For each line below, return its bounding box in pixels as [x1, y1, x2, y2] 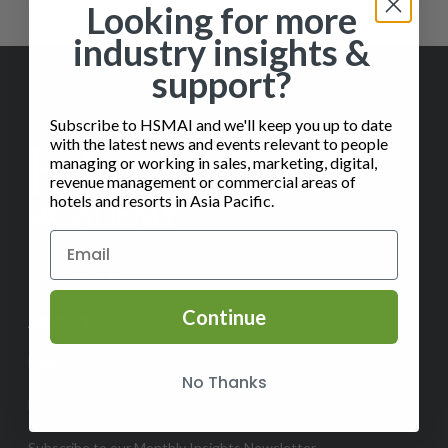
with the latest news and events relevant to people [50, 133, 388, 153]
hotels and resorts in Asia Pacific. [50, 190, 274, 210]
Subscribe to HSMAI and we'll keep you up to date [50, 114, 395, 134]
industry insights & [72, 29, 370, 74]
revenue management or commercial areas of [50, 171, 356, 191]
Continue [182, 304, 266, 329]
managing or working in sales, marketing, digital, [50, 152, 377, 172]
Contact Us [47, 269, 127, 287]
